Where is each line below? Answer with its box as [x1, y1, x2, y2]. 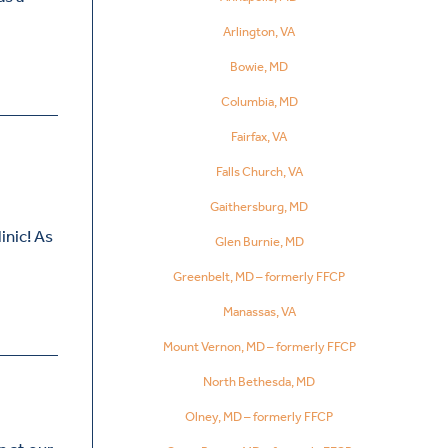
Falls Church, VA [215, 163, 303, 179]
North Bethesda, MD [203, 373, 316, 389]
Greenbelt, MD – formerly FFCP [173, 268, 346, 284]
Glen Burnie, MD [214, 233, 304, 249]
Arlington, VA [223, 23, 296, 39]
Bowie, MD [230, 58, 289, 74]
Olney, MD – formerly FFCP [185, 408, 334, 424]
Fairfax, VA [231, 128, 288, 144]
